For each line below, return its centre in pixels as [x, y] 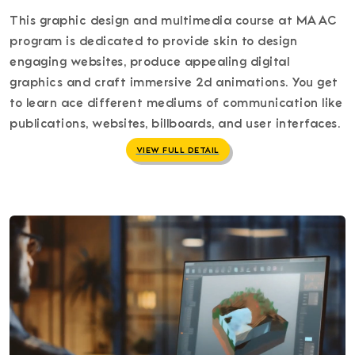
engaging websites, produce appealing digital [149, 61]
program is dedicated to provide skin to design [153, 41]
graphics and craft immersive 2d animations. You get [174, 82]
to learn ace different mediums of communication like [176, 103]
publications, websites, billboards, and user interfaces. [175, 123]
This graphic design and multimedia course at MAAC [174, 20]
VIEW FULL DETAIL [177, 149]
